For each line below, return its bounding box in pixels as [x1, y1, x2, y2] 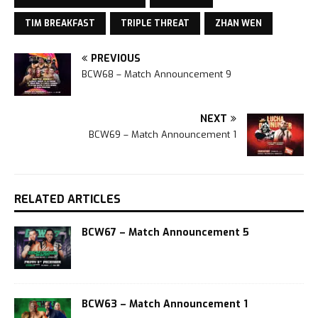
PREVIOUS [91, 52, 141, 66]
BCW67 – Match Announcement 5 [82, 226, 249, 240]
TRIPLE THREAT [121, 18, 190, 30]
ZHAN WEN [215, 18, 262, 30]
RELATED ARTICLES [14, 192, 121, 207]
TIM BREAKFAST [25, 18, 95, 30]
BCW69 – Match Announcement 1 [89, 128, 236, 141]
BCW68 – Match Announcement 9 [82, 68, 231, 81]
